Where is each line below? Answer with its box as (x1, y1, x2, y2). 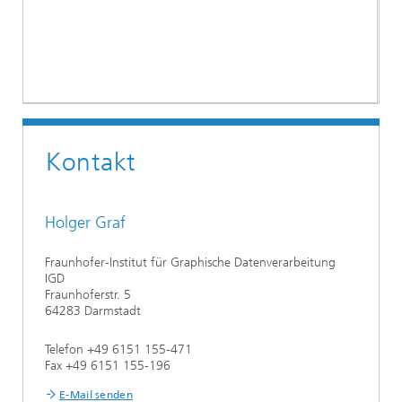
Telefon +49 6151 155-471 (45, 342, 192, 357)
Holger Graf (45, 213, 126, 232)
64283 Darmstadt (45, 303, 141, 319)
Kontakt (46, 147, 135, 177)
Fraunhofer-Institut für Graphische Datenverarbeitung (45, 255, 336, 270)
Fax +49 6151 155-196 (45, 358, 170, 373)
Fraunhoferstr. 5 (45, 287, 131, 302)
